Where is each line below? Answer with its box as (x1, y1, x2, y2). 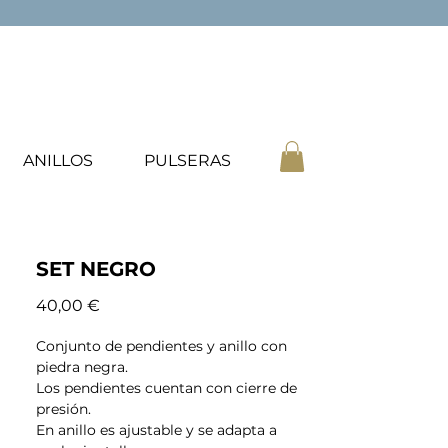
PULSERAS (144, 151, 231, 170)
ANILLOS (23, 151, 93, 170)
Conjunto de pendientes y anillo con (36, 337, 287, 356)
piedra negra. (36, 358, 128, 377)
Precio (99, 295, 149, 315)
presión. (36, 400, 91, 419)
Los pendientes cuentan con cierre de (36, 379, 297, 398)
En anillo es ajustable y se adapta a (36, 421, 277, 440)
